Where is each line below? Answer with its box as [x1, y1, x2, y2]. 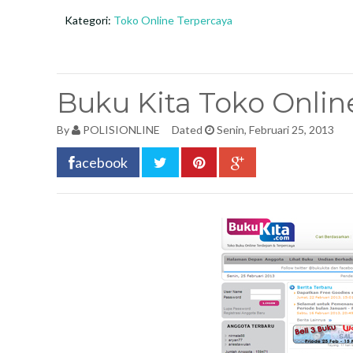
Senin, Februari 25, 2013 [214, 123, 334, 136]
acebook [75, 154, 128, 171]
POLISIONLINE [83, 123, 160, 136]
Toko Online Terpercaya [113, 13, 232, 27]
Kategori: [65, 13, 113, 27]
